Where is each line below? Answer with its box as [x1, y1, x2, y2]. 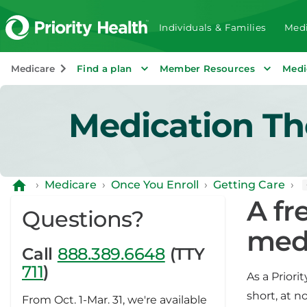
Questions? [22, 206, 143, 232]
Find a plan [77, 63, 132, 74]
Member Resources [159, 63, 256, 74]
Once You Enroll [111, 178, 199, 192]
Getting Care [213, 178, 285, 192]
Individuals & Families [158, 22, 267, 33]
